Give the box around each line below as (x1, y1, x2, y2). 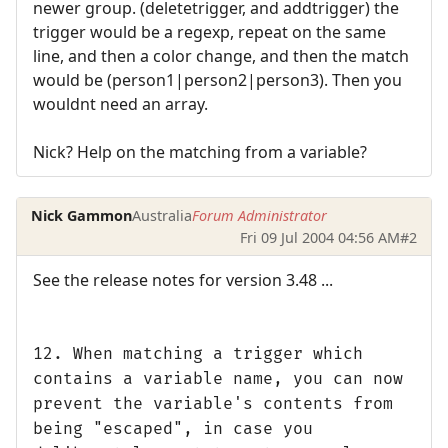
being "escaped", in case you (33, 419, 313, 440)
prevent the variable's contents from (33, 394, 393, 415)
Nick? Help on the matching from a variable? (33, 141, 367, 164)
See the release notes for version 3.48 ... (33, 269, 333, 292)
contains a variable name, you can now (33, 369, 403, 390)
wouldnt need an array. (33, 93, 208, 116)
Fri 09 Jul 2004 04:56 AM (239, 227, 400, 247)
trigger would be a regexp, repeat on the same (33, 21, 386, 44)
